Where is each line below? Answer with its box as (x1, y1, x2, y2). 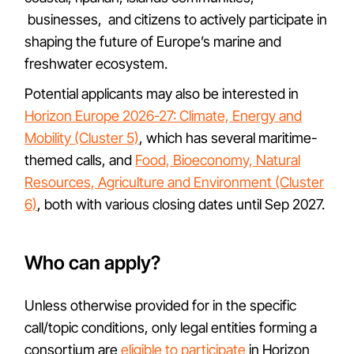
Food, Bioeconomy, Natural (135, 152, 301, 168)
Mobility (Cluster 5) (24, 130, 140, 146)
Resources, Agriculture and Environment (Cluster (24, 174, 325, 190)
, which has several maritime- (139, 130, 318, 146)
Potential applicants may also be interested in (24, 85, 299, 102)
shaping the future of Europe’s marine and (24, 33, 282, 50)
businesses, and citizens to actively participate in (24, 11, 328, 28)
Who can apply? (24, 251, 161, 274)
